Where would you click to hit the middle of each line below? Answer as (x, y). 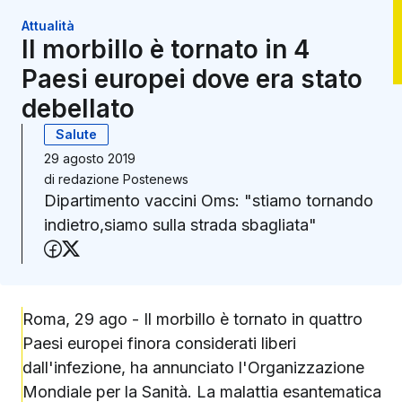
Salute (76, 135)
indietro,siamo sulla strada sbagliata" (180, 225)
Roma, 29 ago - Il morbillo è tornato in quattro (192, 319)
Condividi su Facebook (157, 250)
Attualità (48, 26)
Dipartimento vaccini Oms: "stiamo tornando (209, 201)
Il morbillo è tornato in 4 (166, 50)
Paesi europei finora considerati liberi (159, 344)
